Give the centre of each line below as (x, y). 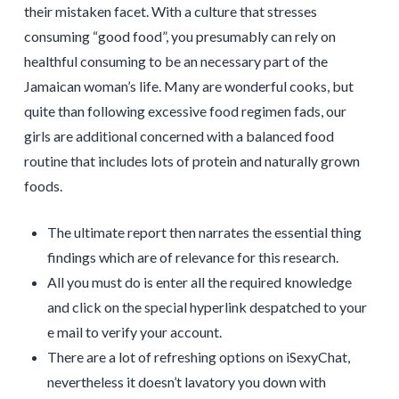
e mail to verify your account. (135, 331)
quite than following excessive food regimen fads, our (185, 110)
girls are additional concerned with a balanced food (179, 135)
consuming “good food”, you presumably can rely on (179, 36)
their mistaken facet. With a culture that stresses (170, 11)
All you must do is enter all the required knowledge (200, 281)
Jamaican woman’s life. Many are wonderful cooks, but (188, 85)
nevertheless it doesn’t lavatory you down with (187, 381)
